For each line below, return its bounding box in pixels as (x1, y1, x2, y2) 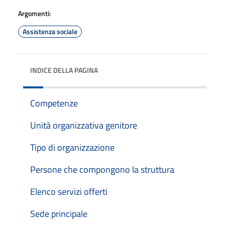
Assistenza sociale (23, 26, 77, 37)
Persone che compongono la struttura (30, 162, 174, 176)
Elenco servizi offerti (30, 184, 107, 198)
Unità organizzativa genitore (30, 118, 137, 132)
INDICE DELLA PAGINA (30, 64, 98, 75)
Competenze (30, 96, 78, 110)
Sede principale (30, 206, 87, 220)
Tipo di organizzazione (30, 140, 115, 154)
